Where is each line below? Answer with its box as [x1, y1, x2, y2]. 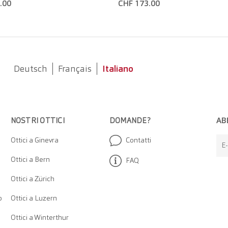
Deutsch [13, 63, 47, 75]
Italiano [102, 63, 133, 75]
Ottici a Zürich [10, 174, 54, 184]
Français [58, 63, 92, 75]
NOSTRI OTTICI [10, 116, 65, 126]
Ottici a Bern [10, 155, 50, 164]
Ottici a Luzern [10, 193, 57, 203]
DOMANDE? [109, 116, 150, 126]
